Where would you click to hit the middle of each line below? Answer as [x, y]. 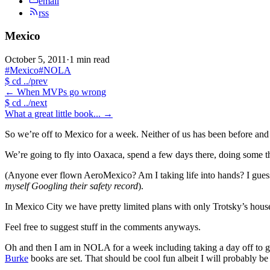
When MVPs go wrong [61, 92]
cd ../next [28, 103]
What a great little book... [53, 114]
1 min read [89, 60]
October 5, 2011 [36, 60]
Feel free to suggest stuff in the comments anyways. [103, 227]
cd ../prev [29, 81]
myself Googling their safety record [71, 186]
